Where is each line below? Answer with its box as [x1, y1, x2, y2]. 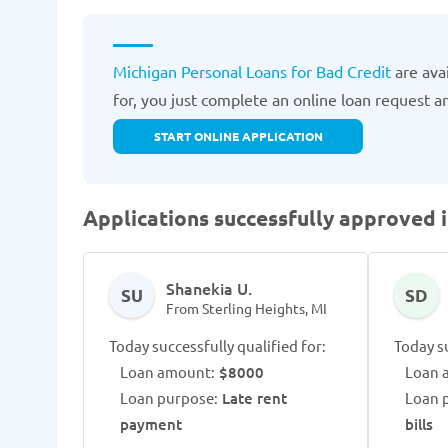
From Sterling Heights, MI [166, 299, 327, 317]
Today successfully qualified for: [109, 336, 326, 355]
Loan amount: [120, 362, 215, 381]
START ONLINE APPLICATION [153, 128, 323, 144]
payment [120, 414, 182, 434]
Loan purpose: [120, 388, 218, 407]
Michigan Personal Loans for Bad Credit [113, 61, 391, 81]
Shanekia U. [166, 277, 252, 299]
